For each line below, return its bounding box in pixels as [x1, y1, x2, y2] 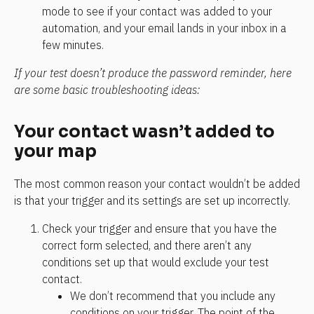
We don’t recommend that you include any [70, 288, 275, 303]
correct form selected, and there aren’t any [42, 238, 252, 252]
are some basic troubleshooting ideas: [14, 83, 200, 97]
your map [14, 140, 97, 162]
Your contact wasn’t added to [14, 121, 275, 142]
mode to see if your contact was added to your [42, 4, 272, 19]
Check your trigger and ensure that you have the [42, 221, 277, 235]
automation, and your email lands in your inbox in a [42, 21, 287, 36]
